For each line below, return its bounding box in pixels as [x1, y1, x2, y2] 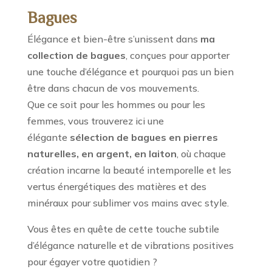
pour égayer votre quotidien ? [27, 256, 157, 268]
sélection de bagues [69, 131, 166, 143]
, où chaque [176, 148, 226, 160]
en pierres [166, 131, 218, 143]
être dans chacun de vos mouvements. [27, 82, 199, 94]
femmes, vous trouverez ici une [27, 115, 164, 127]
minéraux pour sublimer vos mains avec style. [27, 197, 229, 209]
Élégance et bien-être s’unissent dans [27, 33, 200, 45]
